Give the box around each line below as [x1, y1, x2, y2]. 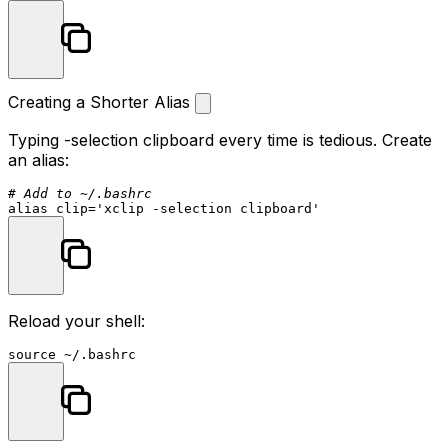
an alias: [8, 149, 69, 170]
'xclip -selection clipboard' [96, 200, 320, 216]
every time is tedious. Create [214, 129, 432, 150]
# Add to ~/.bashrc [8, 185, 152, 201]
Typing [8, 129, 64, 150]
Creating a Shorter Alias [8, 91, 195, 112]
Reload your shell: [8, 310, 145, 331]
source [8, 346, 56, 362]
